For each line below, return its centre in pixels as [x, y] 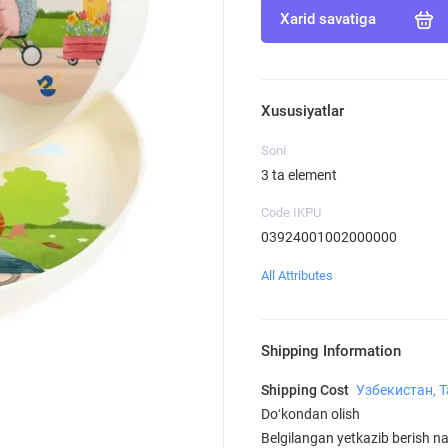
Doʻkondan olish [310, 414]
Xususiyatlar [302, 111]
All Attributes [296, 275]
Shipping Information [330, 351]
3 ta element [298, 174]
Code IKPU [290, 212]
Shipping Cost [306, 390]
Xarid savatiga [327, 19]
